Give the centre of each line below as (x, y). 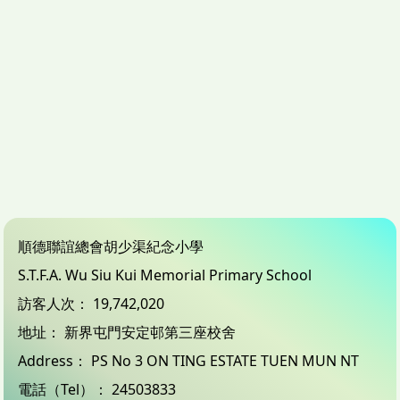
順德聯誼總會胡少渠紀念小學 (111, 246)
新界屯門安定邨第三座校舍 (150, 332)
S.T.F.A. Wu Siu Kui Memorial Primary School (165, 275)
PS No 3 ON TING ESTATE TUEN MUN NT (225, 360)
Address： (53, 360)
